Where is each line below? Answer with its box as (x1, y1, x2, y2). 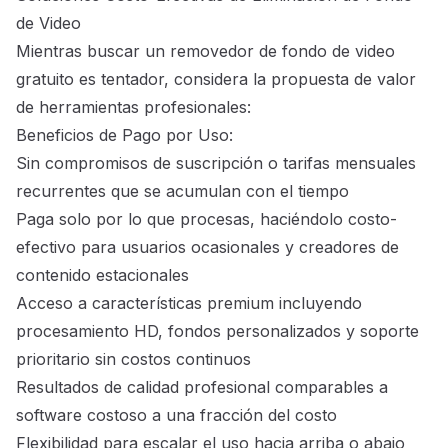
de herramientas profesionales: (16, 97, 251, 118)
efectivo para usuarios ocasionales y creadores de (16, 237, 399, 258)
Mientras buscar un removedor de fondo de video (16, 41, 395, 62)
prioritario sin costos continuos (16, 349, 251, 370)
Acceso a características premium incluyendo (16, 293, 362, 314)
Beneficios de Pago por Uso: (16, 125, 233, 146)
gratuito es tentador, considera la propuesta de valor (16, 69, 416, 90)
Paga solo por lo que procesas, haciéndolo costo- (16, 209, 397, 230)
